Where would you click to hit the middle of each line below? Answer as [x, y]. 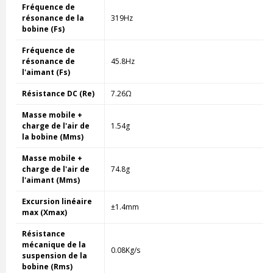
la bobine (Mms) [52, 136]
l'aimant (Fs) [46, 72]
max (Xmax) [44, 212]
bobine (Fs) [43, 29]
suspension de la [54, 255]
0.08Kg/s [125, 250]
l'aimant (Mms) [51, 180]
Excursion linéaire [57, 201]
